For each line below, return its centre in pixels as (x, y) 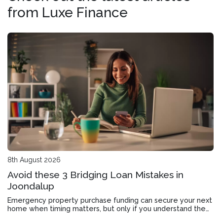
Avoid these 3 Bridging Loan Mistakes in (95, 175)
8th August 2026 (34, 160)
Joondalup (31, 186)
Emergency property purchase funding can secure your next (110, 200)
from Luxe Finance (68, 13)
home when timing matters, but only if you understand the (107, 208)
